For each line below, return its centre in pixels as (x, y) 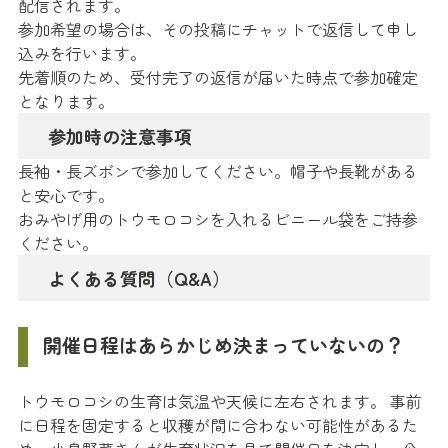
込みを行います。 (82, 53)
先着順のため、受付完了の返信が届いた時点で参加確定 (218, 77)
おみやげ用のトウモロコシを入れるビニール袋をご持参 (218, 219)
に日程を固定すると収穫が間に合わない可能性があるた (218, 425)
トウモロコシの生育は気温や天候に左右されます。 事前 (220, 401)
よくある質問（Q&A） (139, 278)
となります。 (66, 101)
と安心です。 (66, 195)
